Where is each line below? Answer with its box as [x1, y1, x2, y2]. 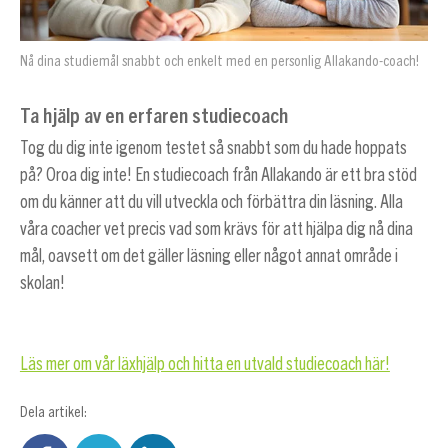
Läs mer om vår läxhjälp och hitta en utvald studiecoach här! [19, 355, 390, 374]
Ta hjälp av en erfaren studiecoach [19, 101, 288, 128]
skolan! [19, 274, 65, 293]
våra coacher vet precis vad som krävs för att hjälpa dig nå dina [19, 220, 413, 239]
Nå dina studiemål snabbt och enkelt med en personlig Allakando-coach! [19, 54, 419, 70]
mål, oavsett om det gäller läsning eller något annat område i [19, 247, 398, 266]
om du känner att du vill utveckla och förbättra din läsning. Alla [19, 193, 403, 212]
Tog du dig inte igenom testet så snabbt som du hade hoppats [19, 139, 407, 158]
